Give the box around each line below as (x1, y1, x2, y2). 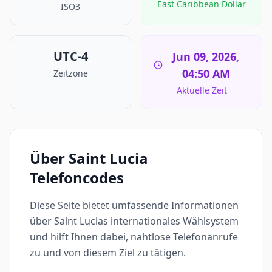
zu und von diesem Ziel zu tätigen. (30, 246, 186, 259)
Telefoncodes (30, 168, 124, 188)
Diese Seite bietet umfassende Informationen (30, 199, 239, 212)
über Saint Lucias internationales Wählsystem (30, 214, 239, 228)
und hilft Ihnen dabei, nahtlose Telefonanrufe (30, 230, 238, 243)
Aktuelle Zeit (176, 84, 227, 96)
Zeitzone (53, 67, 88, 79)
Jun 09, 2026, (172, 49, 240, 64)
